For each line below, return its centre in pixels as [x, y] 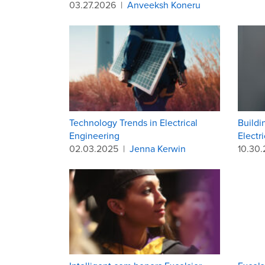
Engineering [94, 135]
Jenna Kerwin [158, 148]
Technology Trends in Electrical [133, 122]
